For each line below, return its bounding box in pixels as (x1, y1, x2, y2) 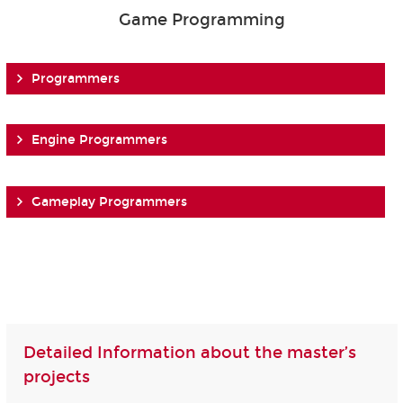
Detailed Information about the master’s (22, 343, 356, 363)
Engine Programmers (31, 132, 171, 148)
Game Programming (118, 9, 285, 30)
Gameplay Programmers (31, 193, 187, 210)
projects (22, 367, 90, 388)
